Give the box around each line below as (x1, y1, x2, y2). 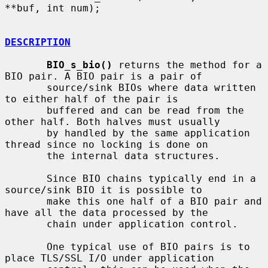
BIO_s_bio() (47, 59, 112, 71)
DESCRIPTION (5, 36, 71, 48)
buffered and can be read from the (5, 104, 47, 116)
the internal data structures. (5, 150, 47, 162)
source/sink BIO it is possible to (5, 184, 202, 196)
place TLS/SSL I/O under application (5, 252, 214, 264)
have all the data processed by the (5, 206, 208, 218)
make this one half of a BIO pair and (5, 195, 47, 207)
